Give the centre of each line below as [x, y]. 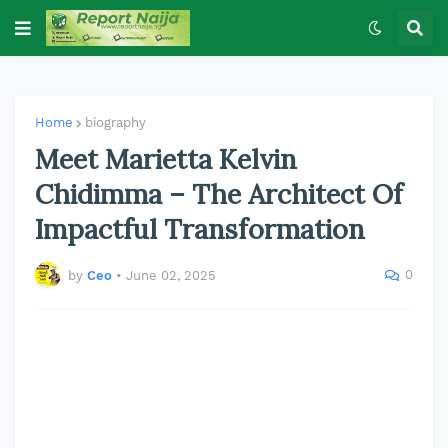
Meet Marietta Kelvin [166, 159]
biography [115, 122]
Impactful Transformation [200, 229]
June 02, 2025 [171, 275]
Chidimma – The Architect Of [219, 194]
